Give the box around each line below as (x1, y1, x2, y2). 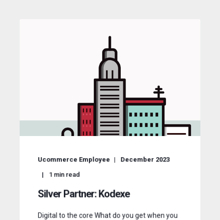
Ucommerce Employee (37, 156, 110, 164)
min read (54, 170, 80, 179)
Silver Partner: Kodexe (37, 188, 130, 200)
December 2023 (120, 156, 170, 164)
